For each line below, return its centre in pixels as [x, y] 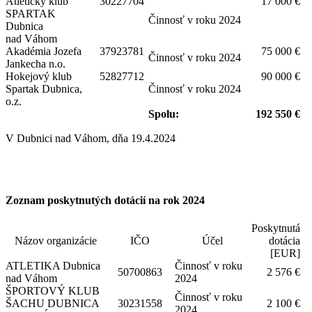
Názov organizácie [55, 240]
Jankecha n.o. [36, 63]
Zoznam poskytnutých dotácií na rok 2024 [105, 201]
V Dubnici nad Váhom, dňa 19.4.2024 [91, 138]
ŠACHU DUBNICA [52, 303]
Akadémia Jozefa [44, 51]
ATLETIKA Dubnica [53, 265]
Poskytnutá [276, 228]
